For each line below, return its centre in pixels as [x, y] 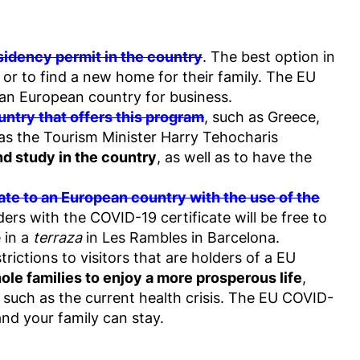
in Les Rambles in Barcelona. [181, 237]
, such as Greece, [262, 117]
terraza [57, 237]
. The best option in [269, 57]
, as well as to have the [234, 157]
